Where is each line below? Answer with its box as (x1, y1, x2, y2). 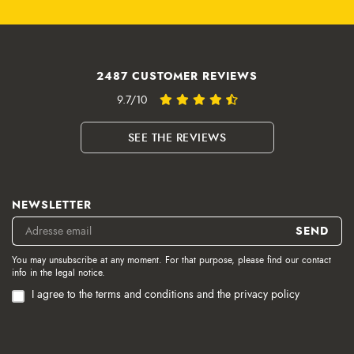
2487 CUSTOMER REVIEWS (96, 67, 258, 84)
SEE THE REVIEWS (127, 130, 227, 145)
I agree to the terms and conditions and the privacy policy (32, 286, 299, 302)
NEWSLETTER (12, 196, 92, 213)
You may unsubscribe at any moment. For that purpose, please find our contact (12, 253, 331, 266)
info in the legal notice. (12, 265, 105, 279)
